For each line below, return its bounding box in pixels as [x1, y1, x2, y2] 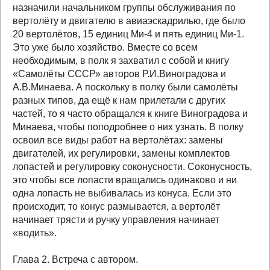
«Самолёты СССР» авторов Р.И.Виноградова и [13, 69, 226, 79]
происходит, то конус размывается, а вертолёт [13, 201, 220, 212]
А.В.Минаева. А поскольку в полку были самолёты [13, 82, 238, 92]
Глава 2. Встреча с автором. [13, 254, 138, 265]
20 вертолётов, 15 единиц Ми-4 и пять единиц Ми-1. [13, 29, 244, 39]
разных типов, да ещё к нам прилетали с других [13, 95, 225, 105]
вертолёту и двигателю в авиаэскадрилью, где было [13, 16, 245, 26]
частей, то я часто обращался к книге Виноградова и [13, 108, 248, 119]
